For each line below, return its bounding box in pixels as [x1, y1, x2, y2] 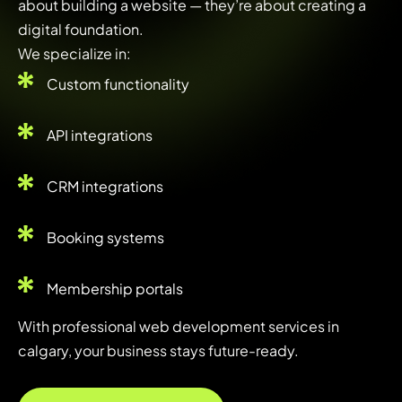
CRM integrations [46, 177, 163, 197]
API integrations [46, 126, 153, 145]
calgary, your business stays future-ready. [18, 341, 299, 361]
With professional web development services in [18, 317, 339, 336]
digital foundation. [18, 20, 144, 39]
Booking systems [46, 228, 164, 248]
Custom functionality [46, 74, 189, 94]
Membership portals [46, 279, 183, 299]
